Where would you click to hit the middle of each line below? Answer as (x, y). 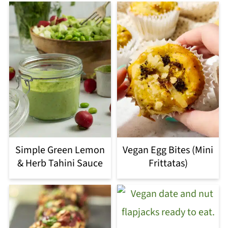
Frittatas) (168, 164)
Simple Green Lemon (60, 150)
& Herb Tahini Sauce (60, 164)
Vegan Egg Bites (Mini (168, 150)
